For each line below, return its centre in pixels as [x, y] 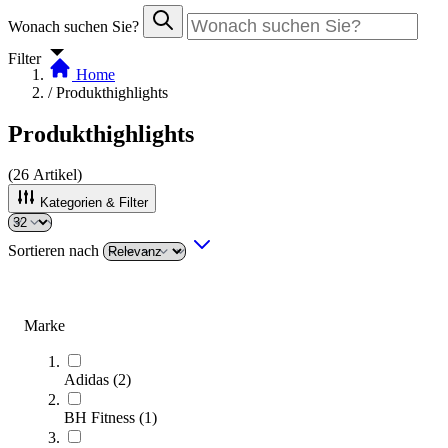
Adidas [86, 379]
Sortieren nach [55, 251]
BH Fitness [99, 417]
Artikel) [55, 175]
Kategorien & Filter [94, 203]
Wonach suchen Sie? [75, 26]
